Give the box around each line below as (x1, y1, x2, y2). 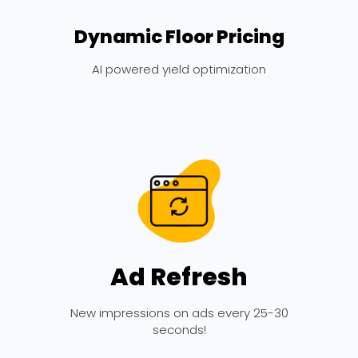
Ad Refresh (110, 261, 248, 295)
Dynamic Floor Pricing (74, 23, 284, 50)
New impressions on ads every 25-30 (70, 304, 288, 322)
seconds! (152, 321, 206, 339)
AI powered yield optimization (92, 60, 266, 78)
